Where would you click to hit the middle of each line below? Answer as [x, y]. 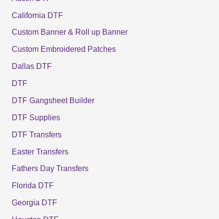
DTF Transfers [36, 134]
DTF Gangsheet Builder [53, 100]
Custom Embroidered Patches [64, 49]
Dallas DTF [32, 66]
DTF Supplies [36, 117]
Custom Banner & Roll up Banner [69, 32]
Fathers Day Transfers [50, 169]
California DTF [37, 15]
